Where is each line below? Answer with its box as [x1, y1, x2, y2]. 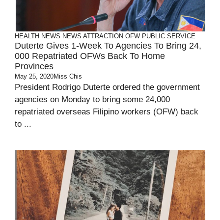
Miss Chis [54, 73, 82, 80]
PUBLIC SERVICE [142, 32, 195, 40]
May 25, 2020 [15, 73, 54, 80]
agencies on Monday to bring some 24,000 [15, 95, 170, 104]
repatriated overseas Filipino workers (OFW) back [15, 107, 198, 116]
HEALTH [15, 32, 39, 40]
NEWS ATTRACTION [62, 32, 123, 40]
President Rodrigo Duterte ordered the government [15, 82, 200, 92]
